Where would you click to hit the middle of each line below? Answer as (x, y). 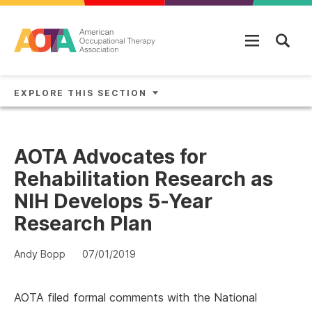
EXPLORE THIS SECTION (80, 93)
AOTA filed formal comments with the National (135, 297)
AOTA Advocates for (110, 157)
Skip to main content (65, 17)
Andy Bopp (40, 254)
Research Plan (83, 224)
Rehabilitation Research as (143, 179)
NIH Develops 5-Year (113, 201)
